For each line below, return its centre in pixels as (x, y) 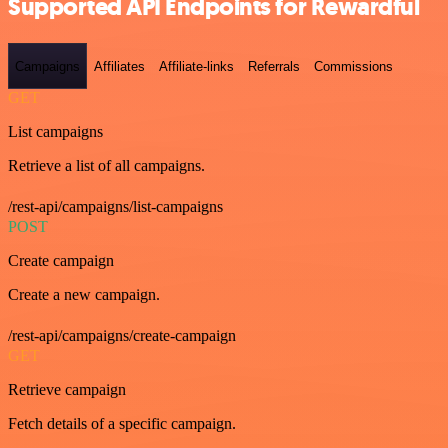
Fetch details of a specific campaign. (122, 423)
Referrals (274, 66)
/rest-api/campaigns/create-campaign (122, 335)
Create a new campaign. (84, 294)
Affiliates (119, 66)
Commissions (353, 66)
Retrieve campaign (67, 389)
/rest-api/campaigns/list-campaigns (115, 206)
